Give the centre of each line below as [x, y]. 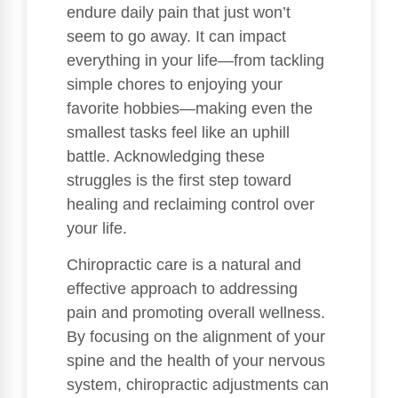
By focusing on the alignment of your [196, 336]
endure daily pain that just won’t [179, 12]
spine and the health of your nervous [196, 360]
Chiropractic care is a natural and [184, 264]
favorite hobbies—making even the [190, 108]
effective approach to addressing [182, 288]
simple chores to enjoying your [175, 84]
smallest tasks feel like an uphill [178, 132]
